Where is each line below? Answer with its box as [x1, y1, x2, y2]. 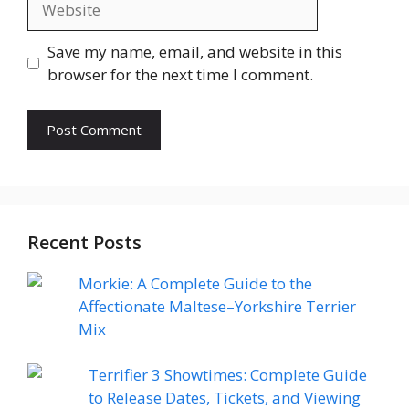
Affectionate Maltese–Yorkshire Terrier [79, 295, 356, 317]
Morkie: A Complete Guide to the [79, 272, 312, 294]
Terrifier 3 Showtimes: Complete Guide [89, 364, 367, 386]
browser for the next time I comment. [47, 64, 313, 86]
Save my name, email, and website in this [47, 41, 342, 63]
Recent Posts [27, 229, 142, 255]
